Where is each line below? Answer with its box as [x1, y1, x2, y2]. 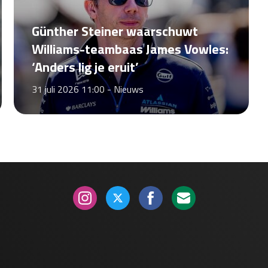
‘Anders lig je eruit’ [31, 57, 139, 77]
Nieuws [113, 82, 144, 96]
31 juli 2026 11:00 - [31, 82, 114, 96]
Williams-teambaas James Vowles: [31, 39, 229, 59]
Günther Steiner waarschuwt [31, 21, 198, 41]
